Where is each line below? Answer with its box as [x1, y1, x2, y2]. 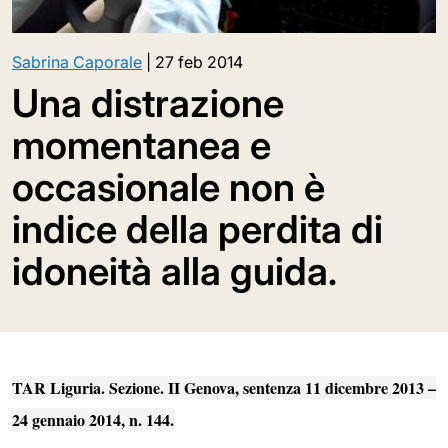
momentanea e [12, 121, 271, 168]
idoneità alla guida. [12, 247, 337, 294]
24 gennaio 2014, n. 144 [12, 407, 170, 431]
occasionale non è [12, 163, 325, 210]
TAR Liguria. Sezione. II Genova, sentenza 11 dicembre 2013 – [12, 375, 436, 399]
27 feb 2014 [155, 51, 243, 72]
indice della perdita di [12, 205, 383, 252]
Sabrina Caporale [12, 51, 142, 72]
